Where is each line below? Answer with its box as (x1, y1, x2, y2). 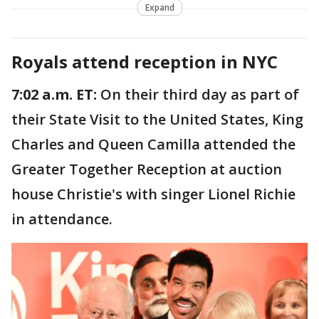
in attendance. (11, 209, 116, 229)
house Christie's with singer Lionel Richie (11, 184, 296, 204)
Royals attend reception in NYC (11, 50, 278, 74)
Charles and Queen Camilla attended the (11, 135, 296, 155)
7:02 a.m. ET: (11, 85, 100, 105)
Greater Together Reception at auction (11, 159, 282, 179)
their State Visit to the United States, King (11, 110, 303, 130)
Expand (145, 1, 174, 14)
